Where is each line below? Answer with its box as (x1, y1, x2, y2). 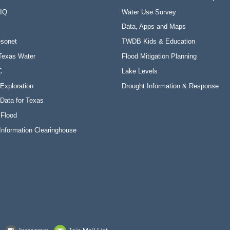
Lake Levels (122, 67, 158, 75)
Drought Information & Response (122, 82, 219, 90)
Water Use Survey (122, 8, 177, 16)
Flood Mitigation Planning (122, 52, 197, 60)
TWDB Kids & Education (122, 37, 196, 46)
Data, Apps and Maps (122, 23, 186, 31)
